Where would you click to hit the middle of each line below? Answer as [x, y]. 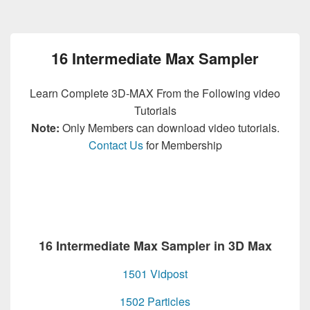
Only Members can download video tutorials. [169, 128]
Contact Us [116, 145]
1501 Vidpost [155, 273]
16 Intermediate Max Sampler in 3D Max [155, 246]
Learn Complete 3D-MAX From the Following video [155, 93]
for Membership [182, 145]
